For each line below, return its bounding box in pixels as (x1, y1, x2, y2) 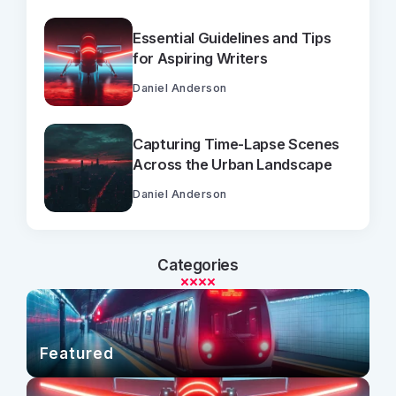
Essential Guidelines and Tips (133, 28, 331, 47)
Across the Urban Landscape (133, 155, 332, 173)
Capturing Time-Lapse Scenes (133, 134, 340, 153)
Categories (157, 255, 239, 274)
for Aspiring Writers (133, 49, 268, 67)
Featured (40, 344, 114, 362)
